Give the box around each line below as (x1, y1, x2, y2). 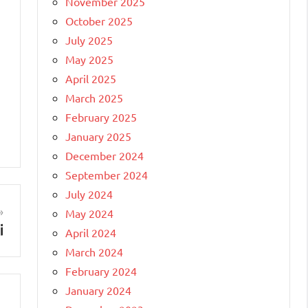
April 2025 (65, 71, 116, 85)
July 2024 (65, 186, 113, 201)
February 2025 (65, 109, 137, 124)
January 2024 (65, 283, 131, 297)
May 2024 (65, 206, 113, 220)
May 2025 (65, 52, 113, 66)
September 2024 (65, 167, 148, 181)
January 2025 (65, 129, 131, 143)
